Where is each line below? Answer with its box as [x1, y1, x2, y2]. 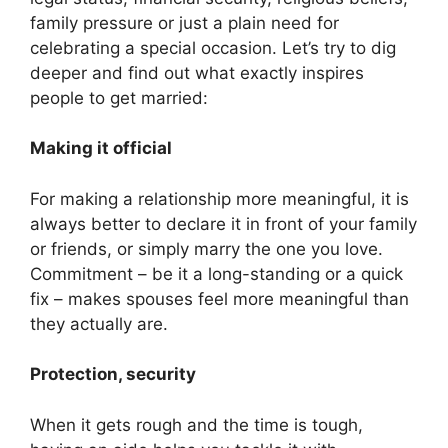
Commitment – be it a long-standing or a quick [30, 263, 403, 284]
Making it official [30, 138, 172, 159]
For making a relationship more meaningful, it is [30, 188, 409, 209]
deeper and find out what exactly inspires [30, 62, 364, 83]
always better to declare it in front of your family [30, 213, 417, 234]
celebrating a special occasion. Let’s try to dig [30, 37, 396, 58]
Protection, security [30, 364, 196, 385]
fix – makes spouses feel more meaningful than [30, 288, 409, 309]
